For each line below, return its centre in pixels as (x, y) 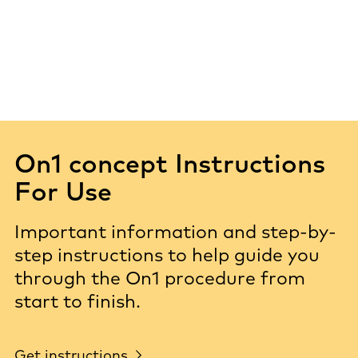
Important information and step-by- (175, 231)
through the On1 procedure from (160, 278)
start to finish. (78, 301)
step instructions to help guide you (167, 255)
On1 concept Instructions (170, 163)
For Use (63, 191)
